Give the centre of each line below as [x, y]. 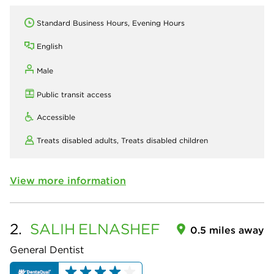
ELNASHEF [119, 229]
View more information [68, 181]
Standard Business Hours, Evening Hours [111, 23]
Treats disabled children [165, 141]
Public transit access [74, 95]
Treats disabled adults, [79, 141]
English [50, 46]
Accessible [56, 117]
